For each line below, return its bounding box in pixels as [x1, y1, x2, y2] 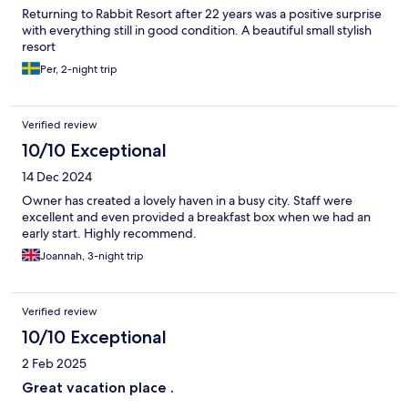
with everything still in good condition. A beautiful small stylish [22, 22, 372, 39]
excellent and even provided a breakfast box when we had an [22, 209, 371, 226]
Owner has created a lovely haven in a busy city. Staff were [22, 192, 352, 209]
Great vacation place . [22, 379, 174, 397]
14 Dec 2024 [22, 168, 92, 186]
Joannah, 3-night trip [40, 249, 144, 264]
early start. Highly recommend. [22, 225, 197, 242]
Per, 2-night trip [40, 62, 117, 77]
